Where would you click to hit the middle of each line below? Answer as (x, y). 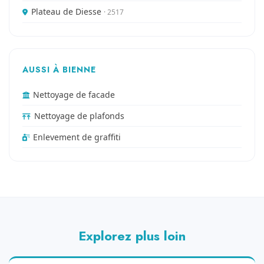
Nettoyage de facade (74, 95)
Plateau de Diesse (67, 11)
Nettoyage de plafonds (79, 116)
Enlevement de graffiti (77, 137)
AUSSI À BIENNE (59, 70)
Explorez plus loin (132, 236)
